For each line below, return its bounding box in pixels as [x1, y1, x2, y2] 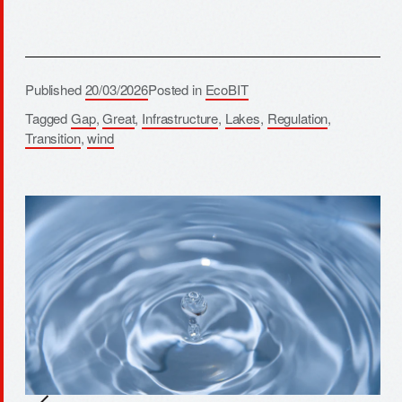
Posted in [148, 79, 205, 99]
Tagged [25, 108, 71, 127]
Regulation [267, 108, 328, 127]
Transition [25, 127, 81, 147]
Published [25, 79, 85, 99]
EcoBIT [205, 79, 249, 99]
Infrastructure [142, 108, 219, 127]
